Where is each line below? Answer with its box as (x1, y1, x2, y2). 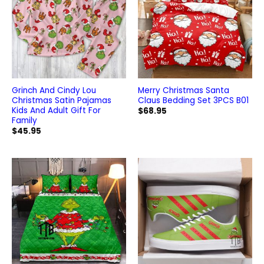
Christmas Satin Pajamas (11, 95, 111, 107)
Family (11, 115, 37, 127)
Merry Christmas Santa (137, 85, 229, 97)
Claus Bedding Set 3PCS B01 (137, 95, 249, 107)
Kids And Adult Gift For (11, 105, 101, 117)
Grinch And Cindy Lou (11, 85, 96, 97)
